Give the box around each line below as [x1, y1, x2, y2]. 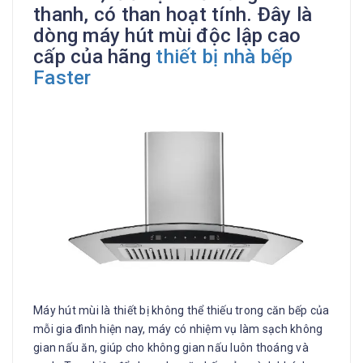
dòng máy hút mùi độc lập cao [33, 24, 301, 48]
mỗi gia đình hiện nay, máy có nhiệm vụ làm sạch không [33, 322, 323, 335]
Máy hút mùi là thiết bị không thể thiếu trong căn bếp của [33, 303, 330, 317]
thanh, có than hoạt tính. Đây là [33, 3, 312, 27]
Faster [33, 66, 92, 90]
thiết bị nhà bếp [156, 45, 293, 69]
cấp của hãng [33, 45, 156, 69]
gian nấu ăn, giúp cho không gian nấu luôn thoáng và [33, 340, 309, 354]
